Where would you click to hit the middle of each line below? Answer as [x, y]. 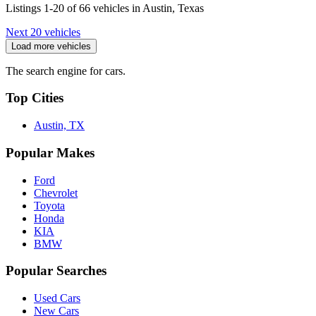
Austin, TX [59, 126]
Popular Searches [56, 271]
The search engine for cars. [66, 71]
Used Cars [57, 298]
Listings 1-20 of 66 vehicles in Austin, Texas [105, 8]
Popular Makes [50, 152]
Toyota [49, 205]
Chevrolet [56, 193]
